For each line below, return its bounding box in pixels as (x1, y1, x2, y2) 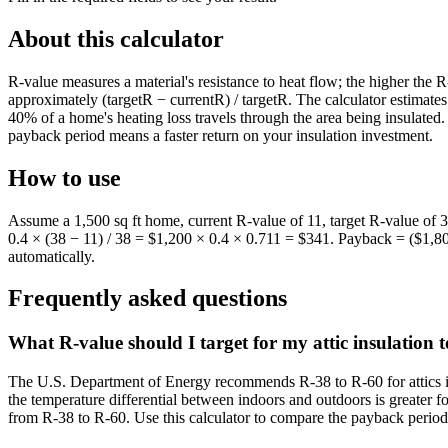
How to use (8, 164, 121, 191)
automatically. (8, 247, 95, 265)
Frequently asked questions (8, 285, 287, 312)
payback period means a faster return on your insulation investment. (8, 126, 433, 144)
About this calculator (8, 25, 224, 52)
